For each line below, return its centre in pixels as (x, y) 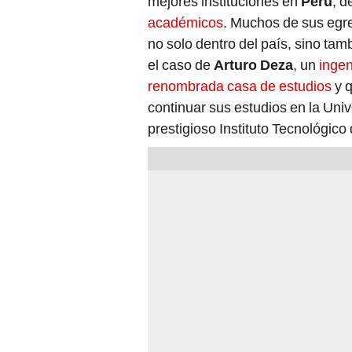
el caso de (181, 58)
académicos (185, 16)
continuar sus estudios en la (234, 101)
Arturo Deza (253, 58)
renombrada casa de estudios (240, 79)
